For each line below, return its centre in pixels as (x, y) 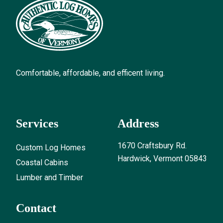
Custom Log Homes (51, 148)
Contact (36, 208)
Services (37, 124)
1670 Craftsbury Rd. (152, 146)
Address (138, 124)
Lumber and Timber (50, 178)
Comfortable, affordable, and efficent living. (90, 73)
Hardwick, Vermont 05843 (162, 159)
